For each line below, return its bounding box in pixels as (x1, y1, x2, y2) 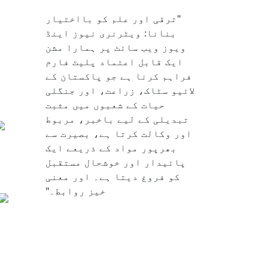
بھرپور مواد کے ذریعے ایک (45, 141, 177, 154)
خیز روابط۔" (45, 184, 106, 197)
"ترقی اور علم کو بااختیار (45, 12, 181, 25)
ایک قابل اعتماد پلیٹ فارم (45, 55, 183, 68)
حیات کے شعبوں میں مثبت (45, 98, 165, 111)
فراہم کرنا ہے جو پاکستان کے (45, 69, 192, 82)
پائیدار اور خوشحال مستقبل (45, 156, 186, 168)
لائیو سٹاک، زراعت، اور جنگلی (45, 84, 195, 96)
